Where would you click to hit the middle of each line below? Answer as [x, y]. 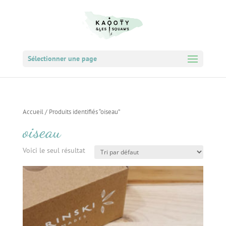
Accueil [33, 112]
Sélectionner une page [62, 59]
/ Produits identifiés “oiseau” [81, 112]
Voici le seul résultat [54, 150]
